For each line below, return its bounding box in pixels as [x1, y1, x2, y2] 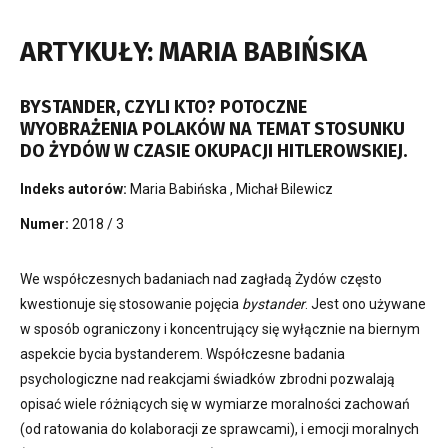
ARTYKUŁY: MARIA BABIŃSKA [20, 36, 367, 68]
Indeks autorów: [20, 180, 130, 197]
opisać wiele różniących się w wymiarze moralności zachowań [20, 395, 410, 412]
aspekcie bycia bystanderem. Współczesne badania [20, 345, 345, 362]
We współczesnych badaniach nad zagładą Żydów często [20, 270, 382, 287]
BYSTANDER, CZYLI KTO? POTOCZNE [20, 96, 307, 118]
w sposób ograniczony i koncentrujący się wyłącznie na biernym [20, 320, 420, 337]
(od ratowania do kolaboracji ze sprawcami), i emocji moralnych [20, 420, 419, 437]
